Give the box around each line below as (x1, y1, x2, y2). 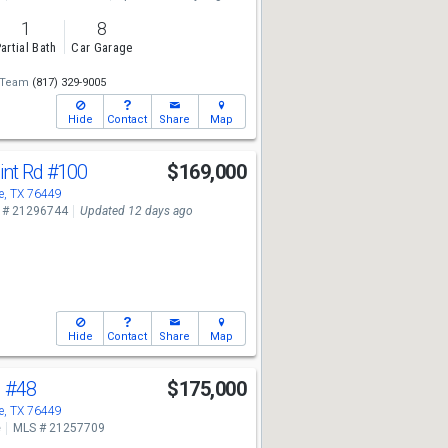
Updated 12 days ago (79, 204, 193, 218)
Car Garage (71, 40, 133, 56)
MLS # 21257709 (12, 421, 105, 435)
